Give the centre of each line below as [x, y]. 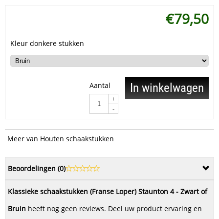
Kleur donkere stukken [47, 44]
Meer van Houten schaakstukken [61, 139]
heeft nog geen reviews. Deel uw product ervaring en [114, 209]
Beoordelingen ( [34, 169]
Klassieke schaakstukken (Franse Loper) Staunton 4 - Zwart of [108, 192]
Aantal [100, 86]
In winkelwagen [167, 88]
